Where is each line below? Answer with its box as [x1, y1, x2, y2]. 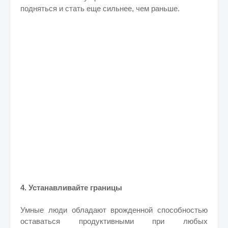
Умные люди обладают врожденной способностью [20, 206, 208, 214]
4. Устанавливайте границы [20, 183, 122, 192]
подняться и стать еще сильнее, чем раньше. [20, 4, 180, 13]
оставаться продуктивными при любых [20, 217, 208, 225]
